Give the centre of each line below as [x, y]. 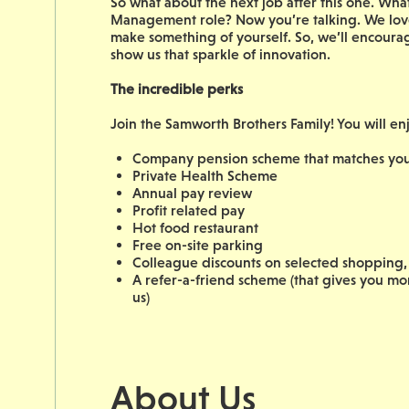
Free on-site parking [198, 245]
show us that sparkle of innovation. [220, 54]
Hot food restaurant [195, 228]
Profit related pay [189, 210]
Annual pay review [192, 193]
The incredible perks [177, 89]
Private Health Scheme [205, 176]
